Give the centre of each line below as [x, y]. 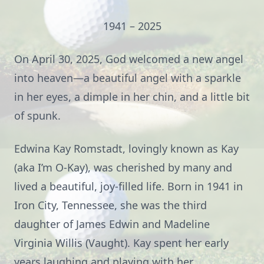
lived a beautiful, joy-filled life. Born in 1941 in [128, 186]
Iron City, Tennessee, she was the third [110, 205]
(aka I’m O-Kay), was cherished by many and [123, 167]
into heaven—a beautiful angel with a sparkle [128, 78]
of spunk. [37, 115]
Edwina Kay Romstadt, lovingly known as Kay [126, 148]
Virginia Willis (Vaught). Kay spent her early [121, 243]
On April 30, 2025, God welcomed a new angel [129, 59]
